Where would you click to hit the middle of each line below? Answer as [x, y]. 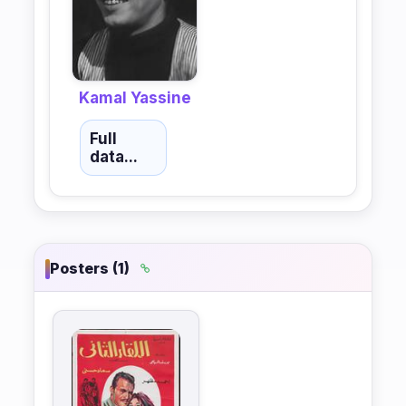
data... [114, 156]
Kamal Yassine [135, 97]
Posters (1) [90, 269]
